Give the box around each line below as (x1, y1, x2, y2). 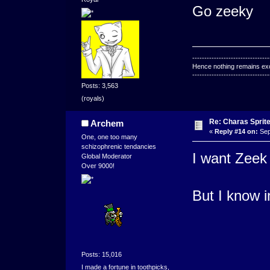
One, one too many (81, 133, 137, 141)
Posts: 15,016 (81, 250, 122, 258)
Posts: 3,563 (81, 81, 118, 89)
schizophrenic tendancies (81, 143, 156, 151)
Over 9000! (81, 162, 115, 170)
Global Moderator (81, 152, 132, 160)
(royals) (81, 95, 104, 102)
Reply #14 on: (214, 128, 258, 136)
